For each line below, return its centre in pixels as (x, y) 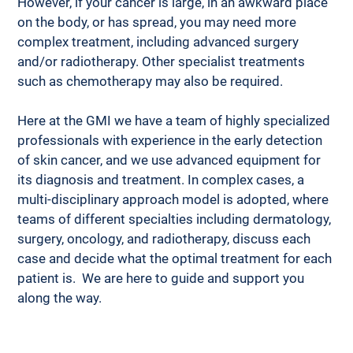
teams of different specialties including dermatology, (176, 219)
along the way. (60, 297)
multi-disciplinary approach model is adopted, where (175, 199)
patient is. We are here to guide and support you (163, 278)
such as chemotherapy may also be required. (152, 81)
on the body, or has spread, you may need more (159, 22)
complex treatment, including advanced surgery (160, 41)
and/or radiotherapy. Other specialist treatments (163, 61)
